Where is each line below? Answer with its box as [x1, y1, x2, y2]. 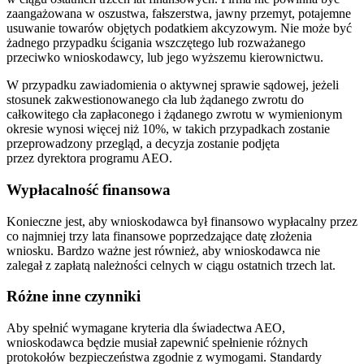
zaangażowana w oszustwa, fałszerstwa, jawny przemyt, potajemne [6, 6, 351, 21]
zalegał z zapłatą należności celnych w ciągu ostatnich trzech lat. [6, 258, 336, 272]
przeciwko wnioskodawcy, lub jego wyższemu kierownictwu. [6, 50, 323, 65]
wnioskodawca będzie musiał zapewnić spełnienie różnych [6, 336, 308, 350]
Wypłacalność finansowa [6, 180, 171, 198]
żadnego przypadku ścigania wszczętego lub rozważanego [6, 36, 305, 50]
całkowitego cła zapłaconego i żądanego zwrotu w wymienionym [6, 107, 342, 122]
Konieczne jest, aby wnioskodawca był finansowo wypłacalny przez [6, 214, 357, 228]
